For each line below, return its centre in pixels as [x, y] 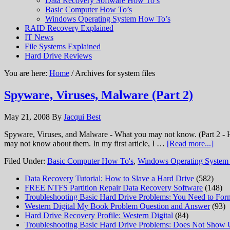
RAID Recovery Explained [69, 28]
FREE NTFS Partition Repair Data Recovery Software [114, 187]
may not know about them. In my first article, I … [85, 143]
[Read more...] [190, 143]
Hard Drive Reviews [58, 56]
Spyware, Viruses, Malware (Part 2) [99, 95]
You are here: [27, 73]
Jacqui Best [82, 117]
